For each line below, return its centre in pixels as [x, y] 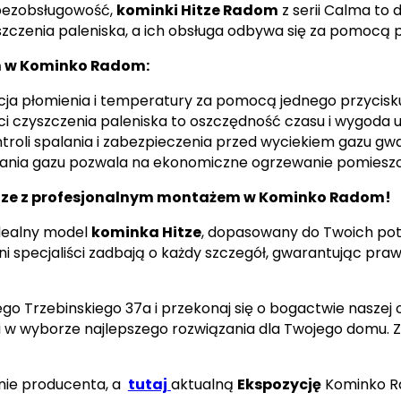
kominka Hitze [146, 233]
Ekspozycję [279, 385]
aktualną [204, 385]
